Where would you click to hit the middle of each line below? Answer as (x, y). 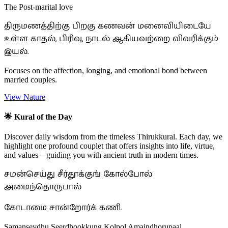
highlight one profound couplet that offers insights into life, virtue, (109, 146)
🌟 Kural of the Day (38, 117)
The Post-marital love (38, 7)
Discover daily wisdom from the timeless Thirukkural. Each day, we (113, 137)
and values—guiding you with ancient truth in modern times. (101, 155)
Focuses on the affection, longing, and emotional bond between (106, 70)
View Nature (25, 97)
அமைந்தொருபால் (43, 187)
